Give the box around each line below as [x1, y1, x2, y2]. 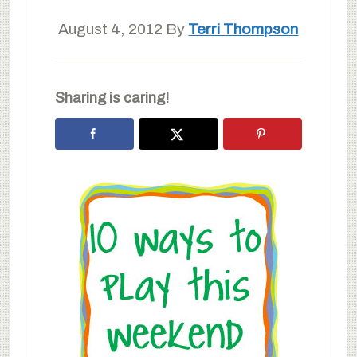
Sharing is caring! [54, 90, 169, 106]
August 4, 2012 [58, 21, 163, 37]
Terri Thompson [188, 21, 299, 37]
